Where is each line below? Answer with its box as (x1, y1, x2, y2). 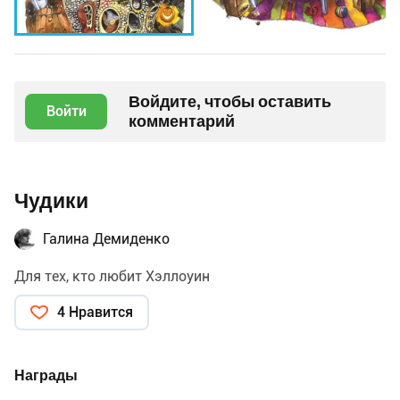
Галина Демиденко (43, 229, 170, 247)
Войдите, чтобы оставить (129, 91, 331, 111)
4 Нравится (57, 303, 133, 321)
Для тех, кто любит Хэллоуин (14, 267, 210, 285)
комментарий (129, 111, 235, 130)
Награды (14, 366, 78, 384)
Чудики (14, 188, 88, 213)
